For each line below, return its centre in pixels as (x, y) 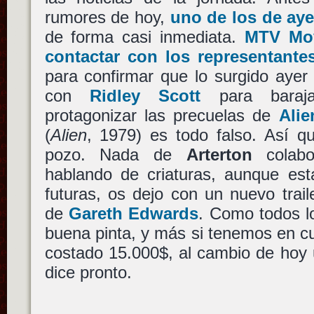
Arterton (219, 155)
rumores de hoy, (107, 17)
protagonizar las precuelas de (162, 115)
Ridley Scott (145, 96)
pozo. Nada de (115, 155)
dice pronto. (88, 272)
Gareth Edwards (134, 213)
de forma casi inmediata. (145, 37)
